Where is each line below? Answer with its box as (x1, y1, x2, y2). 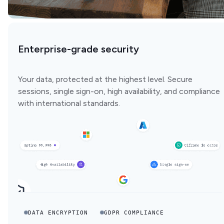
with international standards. (18, 98, 120, 108)
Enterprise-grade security (18, 42, 139, 55)
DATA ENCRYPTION (28, 208, 88, 216)
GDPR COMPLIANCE (104, 208, 164, 216)
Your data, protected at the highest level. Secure (18, 74, 192, 84)
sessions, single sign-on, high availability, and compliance (18, 86, 220, 96)
